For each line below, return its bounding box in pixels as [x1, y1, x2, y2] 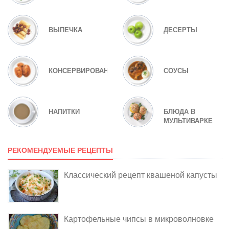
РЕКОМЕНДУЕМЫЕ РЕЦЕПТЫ [8, 145, 113, 155]
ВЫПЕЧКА [49, 25, 82, 35]
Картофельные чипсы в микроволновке [64, 212, 214, 224]
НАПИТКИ [49, 106, 80, 117]
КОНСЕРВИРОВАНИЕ [49, 65, 118, 76]
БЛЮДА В [164, 106, 195, 117]
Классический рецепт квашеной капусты [64, 169, 217, 181]
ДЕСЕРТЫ [164, 25, 197, 35]
